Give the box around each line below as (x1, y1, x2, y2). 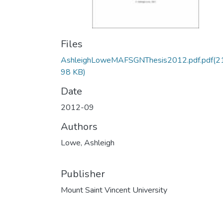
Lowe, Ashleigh (61, 137, 114, 148)
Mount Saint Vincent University (61, 185, 167, 196)
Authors (61, 120, 98, 133)
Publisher (61, 167, 105, 181)
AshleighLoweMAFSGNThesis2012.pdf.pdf (61, 55, 213, 66)
